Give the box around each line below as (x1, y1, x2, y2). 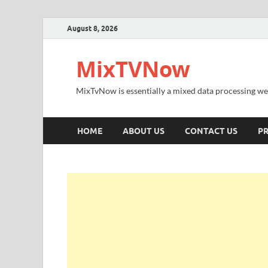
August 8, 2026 (67, 23, 118, 33)
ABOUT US (123, 126, 165, 136)
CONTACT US (185, 126, 237, 136)
